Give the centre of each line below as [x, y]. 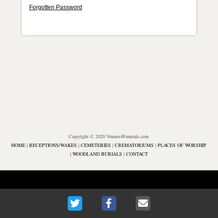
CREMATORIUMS [135, 145]
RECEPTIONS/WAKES [54, 145]
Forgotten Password [55, 7]
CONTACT [137, 154]
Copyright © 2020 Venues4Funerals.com [109, 136]
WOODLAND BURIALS [97, 154]
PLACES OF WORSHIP [182, 145]
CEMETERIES [96, 145]
